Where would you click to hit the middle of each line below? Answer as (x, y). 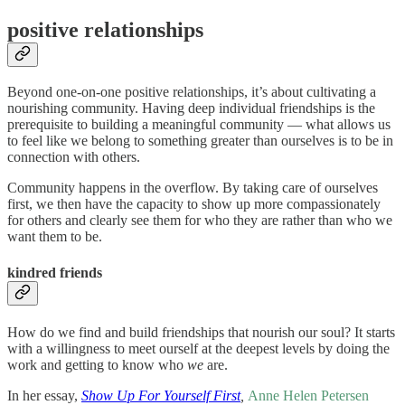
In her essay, (44, 395)
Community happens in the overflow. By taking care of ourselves (193, 188)
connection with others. (74, 157)
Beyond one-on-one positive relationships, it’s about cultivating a (192, 92)
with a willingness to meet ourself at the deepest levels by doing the (198, 348)
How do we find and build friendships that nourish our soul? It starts (201, 332)
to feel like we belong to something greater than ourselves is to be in (200, 141)
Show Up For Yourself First (161, 395)
